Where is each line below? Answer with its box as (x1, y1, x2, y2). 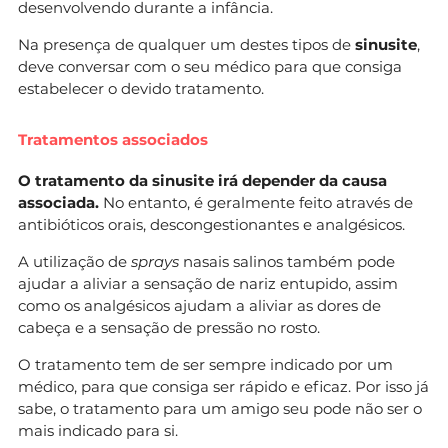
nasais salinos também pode (179, 251, 395, 271)
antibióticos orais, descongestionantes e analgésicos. (18, 214, 405, 234)
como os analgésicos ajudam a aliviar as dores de (18, 295, 381, 315)
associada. (18, 192, 99, 212)
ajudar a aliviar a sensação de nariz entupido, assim (18, 273, 398, 293)
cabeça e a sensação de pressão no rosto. (18, 317, 320, 337)
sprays (131, 251, 179, 271)
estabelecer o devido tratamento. (18, 78, 264, 98)
